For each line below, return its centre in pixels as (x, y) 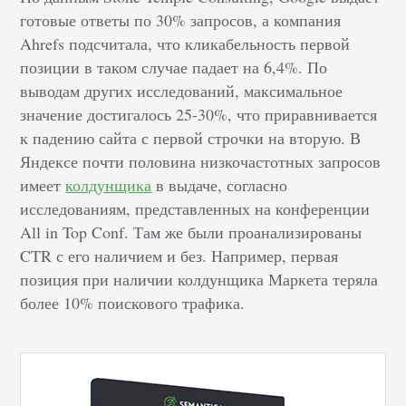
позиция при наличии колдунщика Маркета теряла (199, 280)
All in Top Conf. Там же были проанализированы (191, 232)
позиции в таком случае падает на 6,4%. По (174, 68)
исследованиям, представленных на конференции (195, 209)
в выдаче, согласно (220, 185)
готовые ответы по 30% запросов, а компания (181, 20)
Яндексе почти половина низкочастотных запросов (201, 162)
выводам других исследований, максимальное (182, 91)
